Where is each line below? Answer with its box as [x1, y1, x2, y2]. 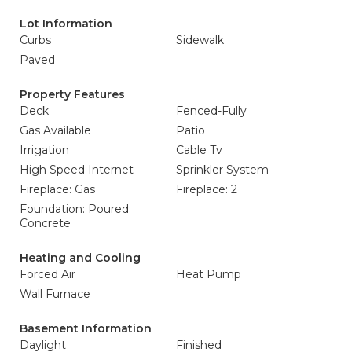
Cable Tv [176, 143, 222, 157]
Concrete [20, 216, 71, 230]
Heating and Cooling [20, 251, 141, 265]
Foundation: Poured [20, 202, 129, 216]
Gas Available [20, 123, 91, 137]
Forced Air [20, 267, 75, 281]
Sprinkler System [176, 163, 269, 177]
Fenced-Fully [176, 104, 247, 118]
